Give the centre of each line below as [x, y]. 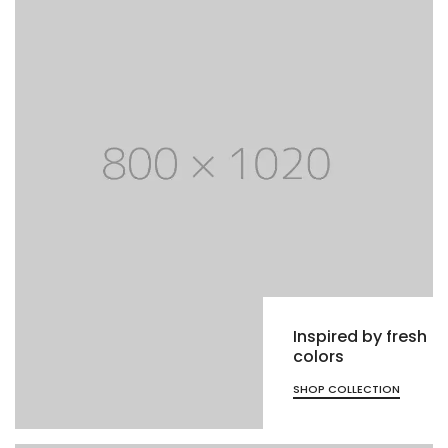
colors [318, 357]
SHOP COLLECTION [346, 389]
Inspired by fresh [360, 337]
